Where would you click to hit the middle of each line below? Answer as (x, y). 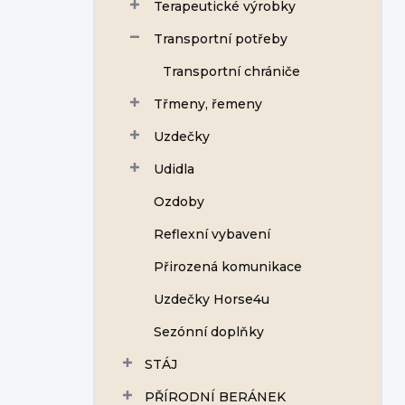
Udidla (174, 169)
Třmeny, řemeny (208, 104)
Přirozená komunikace (228, 267)
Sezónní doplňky (209, 332)
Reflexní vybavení (212, 234)
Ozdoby (179, 202)
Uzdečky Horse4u (212, 299)
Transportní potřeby (221, 39)
